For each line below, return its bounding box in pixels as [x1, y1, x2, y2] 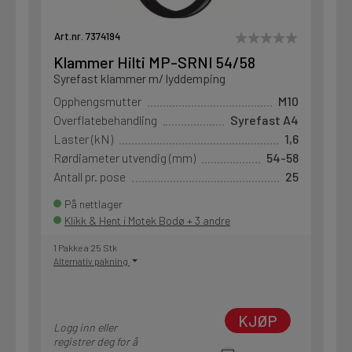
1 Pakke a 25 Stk [53, 241, 117, 253]
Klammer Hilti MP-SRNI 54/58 [53, 52, 255, 71]
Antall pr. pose [53, 168, 126, 184]
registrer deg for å [53, 334, 137, 348]
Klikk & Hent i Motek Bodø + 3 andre [64, 213, 230, 227]
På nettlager [64, 196, 123, 211]
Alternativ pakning [53, 255, 130, 266]
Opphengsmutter [53, 93, 141, 108]
